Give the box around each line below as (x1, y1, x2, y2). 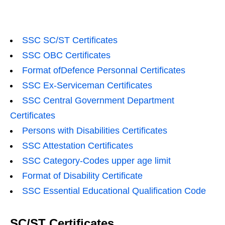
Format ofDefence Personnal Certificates (22, 65, 185, 75)
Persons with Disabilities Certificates (22, 126, 167, 136)
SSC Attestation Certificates (22, 141, 133, 151)
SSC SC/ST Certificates (22, 35, 118, 45)
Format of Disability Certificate (22, 171, 143, 181)
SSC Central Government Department (22, 95, 174, 105)
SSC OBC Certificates (22, 50, 110, 60)
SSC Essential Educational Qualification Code (22, 186, 206, 196)
